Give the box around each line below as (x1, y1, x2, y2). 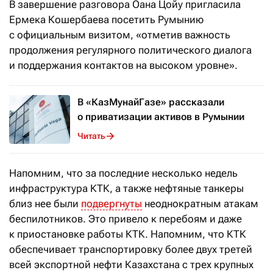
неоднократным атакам (142, 197, 258, 210)
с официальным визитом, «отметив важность (9, 28, 230, 41)
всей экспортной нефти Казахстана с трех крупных (9, 258, 253, 271)
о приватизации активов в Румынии (77, 110, 244, 122)
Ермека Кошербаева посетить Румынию (9, 13, 204, 26)
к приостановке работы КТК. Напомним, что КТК (9, 227, 246, 240)
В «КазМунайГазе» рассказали (77, 96, 224, 108)
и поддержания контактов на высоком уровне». (9, 58, 238, 71)
